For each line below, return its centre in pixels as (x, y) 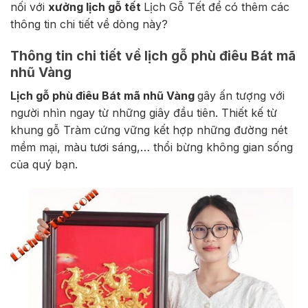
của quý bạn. (44, 164)
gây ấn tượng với (241, 95)
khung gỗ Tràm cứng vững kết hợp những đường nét (149, 130)
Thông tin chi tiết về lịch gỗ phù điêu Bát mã (153, 56)
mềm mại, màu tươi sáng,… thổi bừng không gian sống (152, 147)
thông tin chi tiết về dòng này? (89, 24)
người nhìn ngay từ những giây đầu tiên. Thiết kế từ (144, 112)
